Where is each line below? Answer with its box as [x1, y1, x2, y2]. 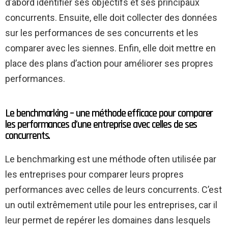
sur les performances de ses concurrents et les [5, 27, 198, 38]
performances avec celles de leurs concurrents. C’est [5, 184, 222, 195]
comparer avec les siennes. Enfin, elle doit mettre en [5, 42, 216, 53]
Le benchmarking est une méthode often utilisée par [5, 153, 216, 164]
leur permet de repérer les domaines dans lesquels [5, 214, 211, 225]
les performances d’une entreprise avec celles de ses [5, 117, 197, 131]
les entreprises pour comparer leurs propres [5, 168, 184, 180]
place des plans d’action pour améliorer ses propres [5, 58, 213, 69]
